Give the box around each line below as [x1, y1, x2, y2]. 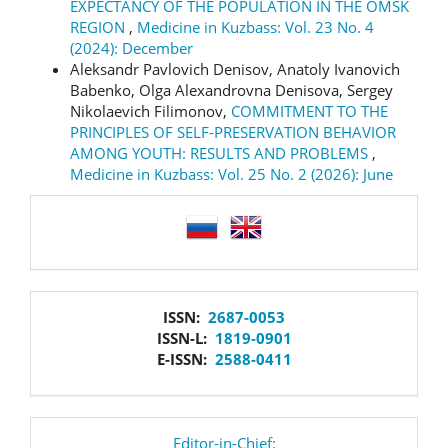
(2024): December [70, 37, 193, 58]
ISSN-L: [156, 327, 215, 348]
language [45, 202, 176, 245]
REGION [70, 16, 129, 37]
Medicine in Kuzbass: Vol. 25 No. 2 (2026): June [70, 163, 393, 184]
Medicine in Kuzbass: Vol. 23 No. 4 [137, 16, 374, 37]
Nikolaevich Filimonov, [70, 100, 231, 121]
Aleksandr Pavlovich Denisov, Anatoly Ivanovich [70, 58, 400, 79]
